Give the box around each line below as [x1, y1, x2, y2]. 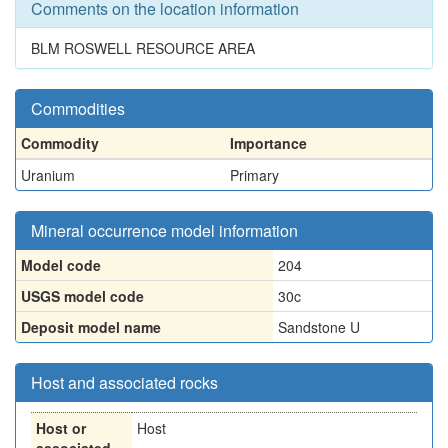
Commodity [21, 133, 99, 153]
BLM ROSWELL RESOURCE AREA [31, 38, 255, 58]
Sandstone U [278, 317, 360, 337]
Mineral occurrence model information [31, 219, 298, 242]
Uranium [21, 165, 75, 185]
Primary [230, 165, 279, 185]
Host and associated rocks [31, 371, 218, 394]
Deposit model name [21, 317, 161, 337]
